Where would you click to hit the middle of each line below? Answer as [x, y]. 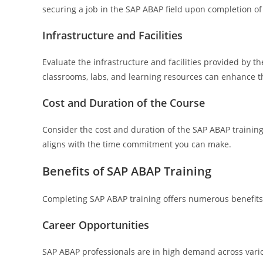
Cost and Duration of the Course [124, 103]
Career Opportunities [96, 225]
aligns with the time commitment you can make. [137, 144]
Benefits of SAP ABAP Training [127, 171]
